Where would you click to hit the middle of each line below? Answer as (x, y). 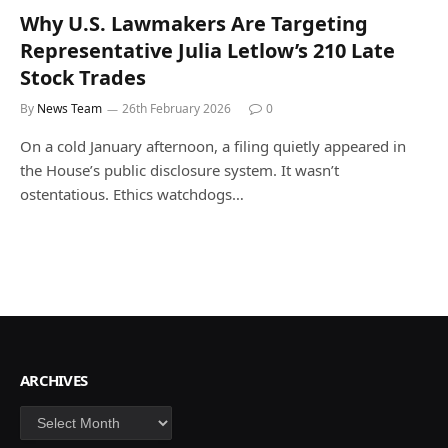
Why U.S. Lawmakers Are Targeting (194, 23)
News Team (69, 108)
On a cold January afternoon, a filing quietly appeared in (213, 145)
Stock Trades (83, 77)
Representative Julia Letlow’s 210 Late (207, 50)
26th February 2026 (176, 108)
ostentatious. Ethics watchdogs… (132, 193)
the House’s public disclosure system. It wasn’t (179, 169)
